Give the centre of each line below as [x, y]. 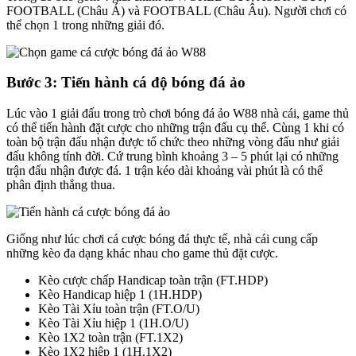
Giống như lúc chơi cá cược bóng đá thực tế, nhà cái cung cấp [162, 239]
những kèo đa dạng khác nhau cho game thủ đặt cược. [142, 253]
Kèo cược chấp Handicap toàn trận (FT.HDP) [153, 281]
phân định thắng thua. [61, 185]
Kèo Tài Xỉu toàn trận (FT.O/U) [119, 309]
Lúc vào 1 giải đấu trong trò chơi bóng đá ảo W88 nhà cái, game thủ [178, 114]
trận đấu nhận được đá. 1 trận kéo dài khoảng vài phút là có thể [164, 171]
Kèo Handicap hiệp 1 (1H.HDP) [120, 295]
